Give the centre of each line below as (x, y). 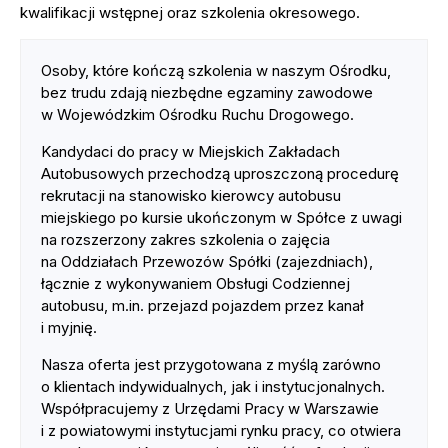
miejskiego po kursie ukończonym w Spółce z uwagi (221, 217)
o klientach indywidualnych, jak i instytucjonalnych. (213, 386)
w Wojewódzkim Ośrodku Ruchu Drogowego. (197, 114)
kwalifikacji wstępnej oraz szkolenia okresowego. (190, 12)
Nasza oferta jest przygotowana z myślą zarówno (211, 364)
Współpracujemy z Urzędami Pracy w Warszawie (210, 408)
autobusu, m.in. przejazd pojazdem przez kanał (202, 305)
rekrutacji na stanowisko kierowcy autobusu (191, 195)
